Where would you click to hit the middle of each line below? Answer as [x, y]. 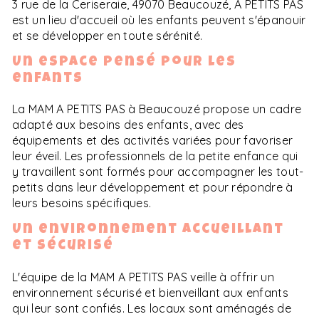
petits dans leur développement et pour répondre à [153, 188]
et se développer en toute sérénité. [108, 36]
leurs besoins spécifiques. [82, 203]
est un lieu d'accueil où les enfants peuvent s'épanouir [159, 20]
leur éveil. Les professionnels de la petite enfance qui [155, 156]
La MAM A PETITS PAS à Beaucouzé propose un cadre [157, 109]
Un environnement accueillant [148, 230]
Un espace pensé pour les [124, 63]
